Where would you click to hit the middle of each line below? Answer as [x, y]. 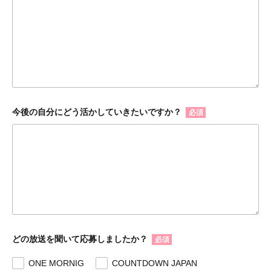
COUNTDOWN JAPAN [155, 263]
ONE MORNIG [56, 263]
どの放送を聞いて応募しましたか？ [80, 239]
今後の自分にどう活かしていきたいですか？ [97, 112]
